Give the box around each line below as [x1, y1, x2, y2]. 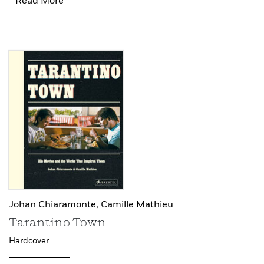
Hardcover [9, 237, 49, 246]
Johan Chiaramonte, [9, 200, 101, 210]
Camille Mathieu [101, 200, 173, 210]
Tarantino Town [9, 217, 106, 230]
